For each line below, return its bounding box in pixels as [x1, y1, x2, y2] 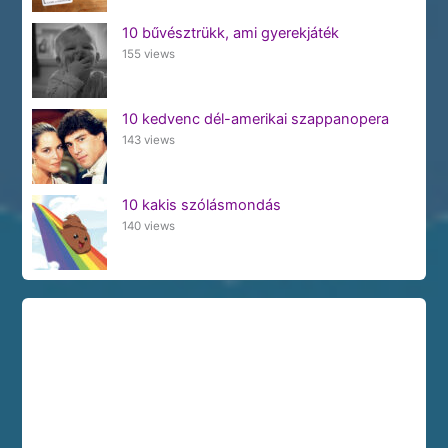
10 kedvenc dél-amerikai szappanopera [121, 110, 389, 129]
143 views [121, 133, 175, 148]
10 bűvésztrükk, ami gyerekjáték [121, 24, 339, 43]
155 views [121, 47, 175, 62]
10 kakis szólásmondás [121, 195, 281, 214]
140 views [121, 218, 175, 233]
